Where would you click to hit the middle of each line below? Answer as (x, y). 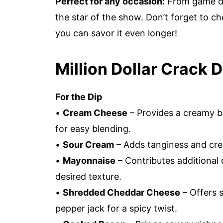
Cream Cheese (95, 113)
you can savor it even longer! (116, 33)
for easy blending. (93, 129)
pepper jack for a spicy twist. (116, 208)
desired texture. (88, 176)
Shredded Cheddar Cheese (121, 192)
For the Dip (79, 97)
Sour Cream (88, 145)
